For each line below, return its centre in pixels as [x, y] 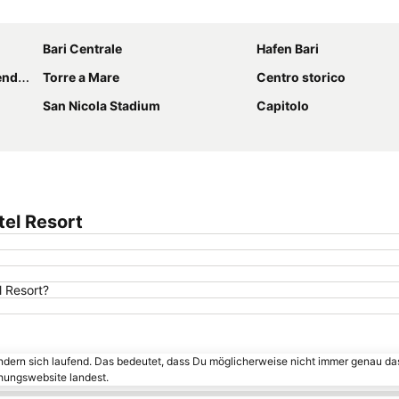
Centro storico [301, 77]
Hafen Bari [288, 49]
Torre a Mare [81, 77]
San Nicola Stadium [102, 106]
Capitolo [283, 106]
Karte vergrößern [289, 10]
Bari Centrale [82, 49]
